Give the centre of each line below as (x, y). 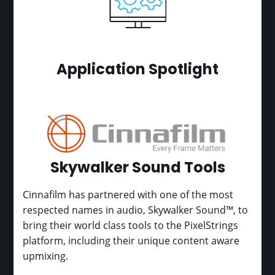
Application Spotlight (137, 71)
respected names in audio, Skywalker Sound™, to (136, 209)
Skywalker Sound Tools (137, 168)
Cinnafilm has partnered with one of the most (128, 194)
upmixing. (46, 255)
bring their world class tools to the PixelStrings (131, 225)
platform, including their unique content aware (131, 240)
